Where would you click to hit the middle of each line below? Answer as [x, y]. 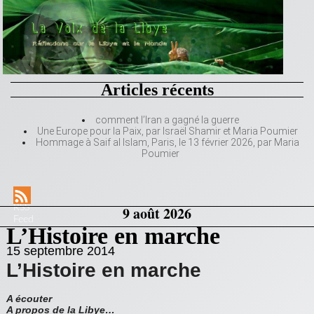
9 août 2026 [157, 214]
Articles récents [157, 90]
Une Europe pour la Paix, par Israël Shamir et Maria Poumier [167, 131]
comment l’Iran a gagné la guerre [167, 120]
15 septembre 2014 [61, 251]
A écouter [29, 299]
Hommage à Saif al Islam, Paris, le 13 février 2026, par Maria [167, 143]
